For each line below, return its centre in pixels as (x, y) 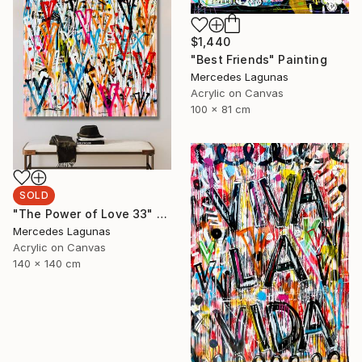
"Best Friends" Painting (259, 60)
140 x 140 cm (47, 263)
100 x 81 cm (221, 109)
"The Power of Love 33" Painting (162, 213)
